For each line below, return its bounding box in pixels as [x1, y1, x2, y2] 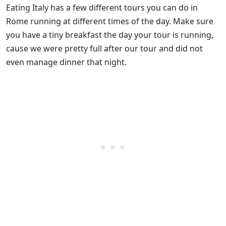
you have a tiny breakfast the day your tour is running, [6, 29, 213, 41]
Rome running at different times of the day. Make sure [6, 16, 213, 27]
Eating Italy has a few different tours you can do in [6, 2, 198, 14]
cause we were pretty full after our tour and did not [6, 43, 203, 54]
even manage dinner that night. [6, 56, 131, 68]
